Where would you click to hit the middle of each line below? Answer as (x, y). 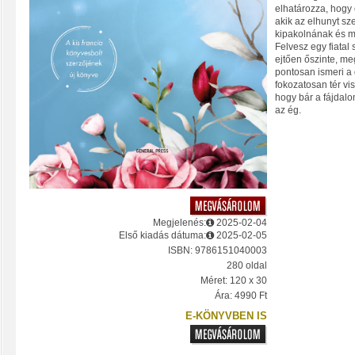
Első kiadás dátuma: (162, 236)
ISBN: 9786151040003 (218, 251)
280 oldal (247, 266)
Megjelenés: (179, 223)
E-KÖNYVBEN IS (226, 316)
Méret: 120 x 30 (234, 281)
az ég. (288, 110)
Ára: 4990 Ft (241, 296)
